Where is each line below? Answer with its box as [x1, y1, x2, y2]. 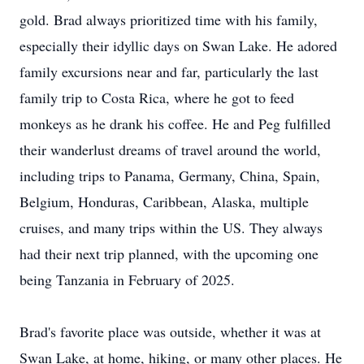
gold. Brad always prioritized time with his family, [19, 10, 318, 29]
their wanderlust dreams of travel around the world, [19, 140, 321, 159]
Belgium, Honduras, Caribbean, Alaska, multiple [19, 192, 309, 211]
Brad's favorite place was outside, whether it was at [19, 322, 321, 341]
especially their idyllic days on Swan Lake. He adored [19, 36, 337, 55]
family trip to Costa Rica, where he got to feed [19, 88, 294, 107]
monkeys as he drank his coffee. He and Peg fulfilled [19, 114, 331, 133]
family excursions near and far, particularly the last [19, 62, 318, 81]
